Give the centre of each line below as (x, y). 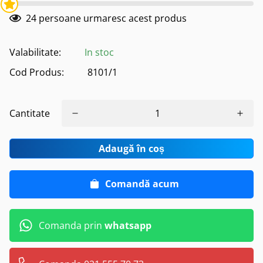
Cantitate (30, 113)
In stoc (99, 52)
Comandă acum (144, 183)
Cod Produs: (37, 72)
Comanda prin (72, 225)
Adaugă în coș (131, 149)
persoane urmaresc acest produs (112, 18)
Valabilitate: (35, 52)
